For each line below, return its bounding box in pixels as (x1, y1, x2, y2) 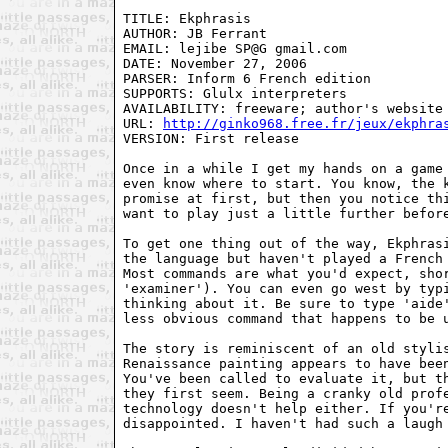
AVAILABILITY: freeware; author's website (123, 100, 443, 116)
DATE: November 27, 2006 (123, 55, 307, 71)
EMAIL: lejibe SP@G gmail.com (123, 40, 347, 56)
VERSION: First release (123, 130, 299, 146)
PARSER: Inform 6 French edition (123, 70, 371, 86)
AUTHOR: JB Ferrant (123, 25, 267, 41)
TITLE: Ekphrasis (123, 10, 251, 26)
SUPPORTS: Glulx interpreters (123, 85, 347, 101)
